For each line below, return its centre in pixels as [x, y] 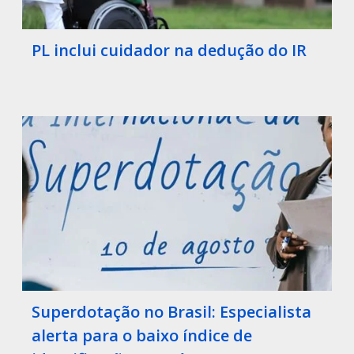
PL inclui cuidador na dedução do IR [169, 51]
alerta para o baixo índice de [142, 335]
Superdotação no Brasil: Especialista [171, 311]
